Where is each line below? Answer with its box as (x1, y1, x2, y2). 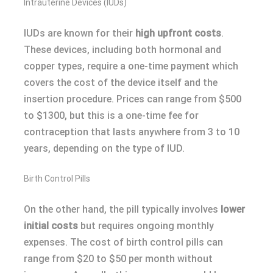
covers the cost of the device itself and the (24, 76, 218, 88)
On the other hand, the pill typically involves (24, 203, 221, 215)
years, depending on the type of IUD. (24, 142, 185, 154)
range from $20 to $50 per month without (24, 252, 213, 264)
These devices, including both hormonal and (24, 43, 221, 55)
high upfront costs (135, 27, 221, 39)
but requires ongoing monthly (78, 219, 214, 232)
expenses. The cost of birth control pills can (24, 236, 223, 248)
